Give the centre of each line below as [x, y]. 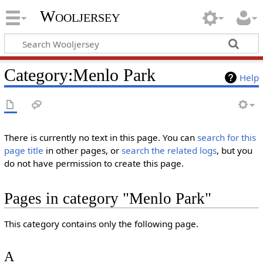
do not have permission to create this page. [94, 163]
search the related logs [169, 150]
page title [23, 150]
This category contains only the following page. [101, 224]
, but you [234, 150]
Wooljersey [80, 16]
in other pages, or [82, 150]
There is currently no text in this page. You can [100, 137]
